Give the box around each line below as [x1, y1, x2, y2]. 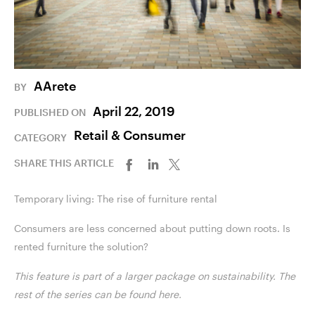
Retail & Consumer [74, 127, 186, 143]
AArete [34, 78, 76, 94]
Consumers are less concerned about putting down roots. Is [14, 222, 290, 235]
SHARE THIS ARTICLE [14, 157, 114, 169]
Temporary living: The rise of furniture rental [14, 193, 220, 205]
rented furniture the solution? [14, 240, 151, 253]
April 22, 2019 [93, 103, 175, 120]
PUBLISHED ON [14, 106, 86, 119]
